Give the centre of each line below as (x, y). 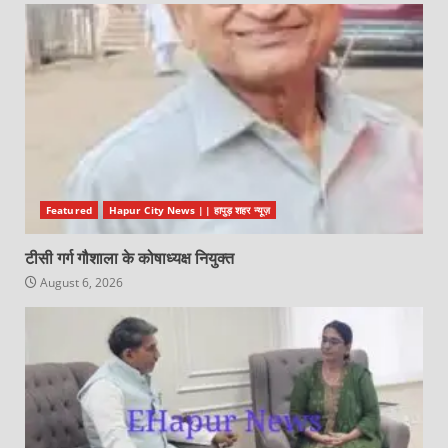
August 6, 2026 (80, 282)
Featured (69, 209)
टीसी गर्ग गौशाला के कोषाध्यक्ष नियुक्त (129, 258)
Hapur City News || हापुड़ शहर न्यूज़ (189, 209)
